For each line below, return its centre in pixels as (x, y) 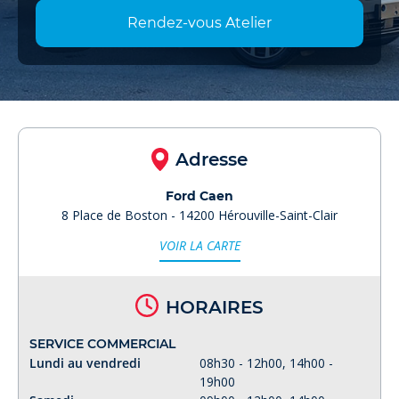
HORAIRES (215, 307)
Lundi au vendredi (85, 363)
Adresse (212, 159)
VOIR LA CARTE (199, 245)
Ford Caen (199, 196)
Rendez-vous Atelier (199, 23)
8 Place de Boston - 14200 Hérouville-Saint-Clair (199, 215)
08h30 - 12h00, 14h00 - (266, 363)
